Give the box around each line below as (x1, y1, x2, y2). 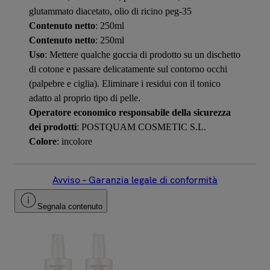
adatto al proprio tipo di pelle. (29, 92, 140, 103)
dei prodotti (29, 121, 77, 132)
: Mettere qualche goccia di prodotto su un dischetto (45, 49, 240, 60)
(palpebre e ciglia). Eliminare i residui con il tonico (29, 78, 221, 89)
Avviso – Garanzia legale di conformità (52, 173, 218, 186)
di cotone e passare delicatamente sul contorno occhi (29, 63, 227, 74)
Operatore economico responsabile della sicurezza (29, 107, 231, 118)
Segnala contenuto (37, 201, 102, 211)
